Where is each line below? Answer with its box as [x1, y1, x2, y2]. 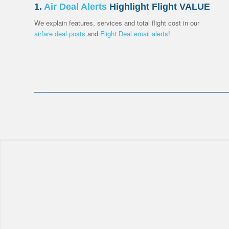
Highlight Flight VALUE [107, 2, 210, 12]
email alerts [132, 29, 168, 39]
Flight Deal [100, 29, 132, 39]
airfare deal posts [34, 29, 85, 39]
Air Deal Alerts [44, 2, 107, 12]
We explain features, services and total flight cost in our [34, 18, 199, 28]
